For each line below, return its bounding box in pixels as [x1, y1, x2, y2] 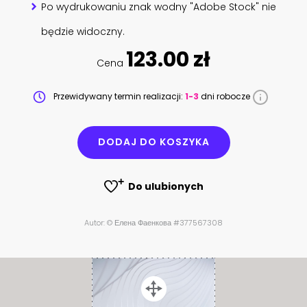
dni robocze [199, 90, 252, 102]
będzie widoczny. [41, 24, 125, 38]
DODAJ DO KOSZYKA [97, 135, 210, 149]
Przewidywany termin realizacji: [51, 90, 185, 102]
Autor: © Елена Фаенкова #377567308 [84, 217, 223, 229]
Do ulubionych [127, 179, 204, 193]
